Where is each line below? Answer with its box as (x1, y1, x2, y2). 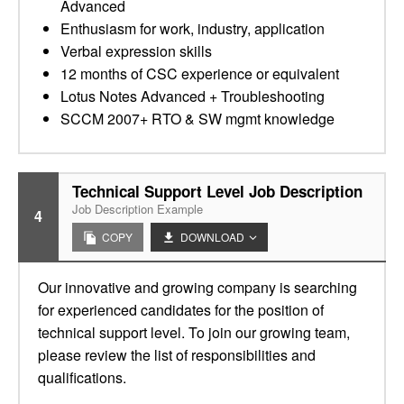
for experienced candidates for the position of (38, 299, 324, 320)
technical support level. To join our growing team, (38, 322, 350, 343)
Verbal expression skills (60, 41, 212, 61)
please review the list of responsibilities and (38, 344, 316, 365)
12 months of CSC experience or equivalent (60, 63, 339, 84)
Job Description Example (72, 200, 203, 217)
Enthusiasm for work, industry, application (60, 18, 325, 39)
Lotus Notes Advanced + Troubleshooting (60, 86, 325, 106)
